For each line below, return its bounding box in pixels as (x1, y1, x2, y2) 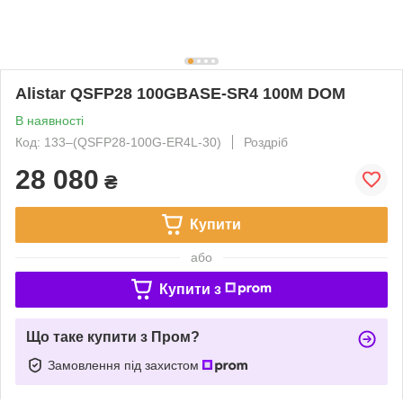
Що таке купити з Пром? (26, 328, 200, 345)
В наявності (15, 112, 84, 128)
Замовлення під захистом (48, 357, 202, 372)
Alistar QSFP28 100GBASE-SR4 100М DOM (15, 84, 345, 103)
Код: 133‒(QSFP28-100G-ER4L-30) (15, 134, 221, 149)
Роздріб (244, 134, 288, 149)
